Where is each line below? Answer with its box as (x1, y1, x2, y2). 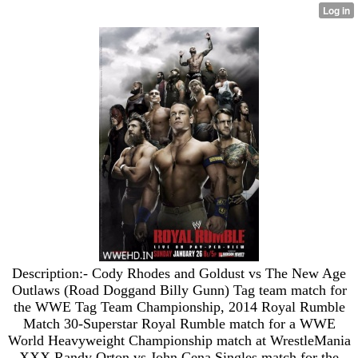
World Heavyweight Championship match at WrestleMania (7, 332, 351, 348)
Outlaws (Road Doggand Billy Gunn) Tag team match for (11, 282, 347, 298)
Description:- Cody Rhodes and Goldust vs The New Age (12, 265, 346, 281)
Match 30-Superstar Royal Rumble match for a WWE (22, 316, 336, 332)
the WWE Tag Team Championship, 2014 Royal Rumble (13, 299, 345, 315)
